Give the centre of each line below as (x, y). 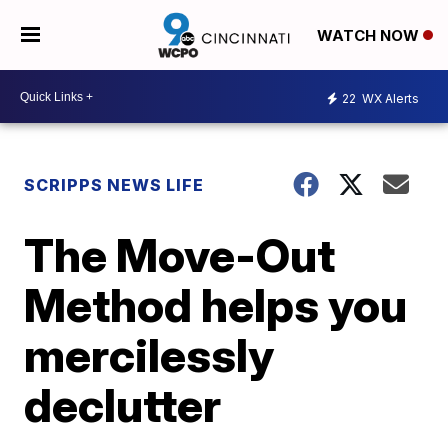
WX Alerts (389, 98)
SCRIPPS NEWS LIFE (114, 185)
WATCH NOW (369, 36)
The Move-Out (180, 255)
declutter (123, 405)
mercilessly (149, 355)
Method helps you (216, 305)
